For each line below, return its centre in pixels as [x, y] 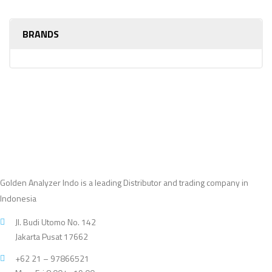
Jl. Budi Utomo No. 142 [56, 222]
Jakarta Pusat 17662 [52, 237]
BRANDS [41, 34]
